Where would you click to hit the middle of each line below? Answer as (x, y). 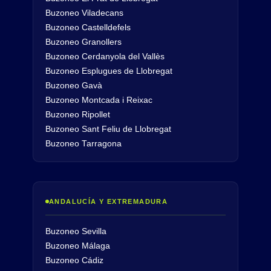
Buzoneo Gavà (74, 86)
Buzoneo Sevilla (76, 232)
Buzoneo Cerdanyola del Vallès (105, 57)
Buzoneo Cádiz (74, 261)
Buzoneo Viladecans (84, 13)
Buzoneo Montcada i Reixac (99, 100)
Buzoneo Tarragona (83, 144)
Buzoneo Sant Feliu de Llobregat (108, 129)
